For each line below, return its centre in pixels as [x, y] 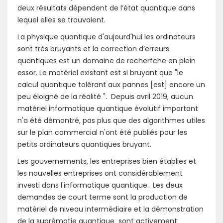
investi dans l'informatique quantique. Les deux [100, 185]
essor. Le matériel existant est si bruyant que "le [100, 73]
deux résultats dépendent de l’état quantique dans [106, 8]
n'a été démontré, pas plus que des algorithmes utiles [111, 120]
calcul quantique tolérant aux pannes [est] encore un [111, 85]
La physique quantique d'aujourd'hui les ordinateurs [107, 37]
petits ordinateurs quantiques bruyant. [84, 144]
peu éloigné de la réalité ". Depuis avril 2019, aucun [105, 97]
